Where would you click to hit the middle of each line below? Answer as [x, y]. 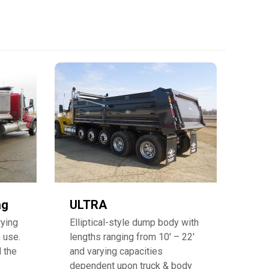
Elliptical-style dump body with [134, 222]
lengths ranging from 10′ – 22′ [132, 237]
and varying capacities [116, 251]
